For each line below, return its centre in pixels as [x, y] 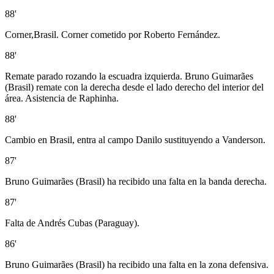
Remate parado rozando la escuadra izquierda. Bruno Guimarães [129, 76]
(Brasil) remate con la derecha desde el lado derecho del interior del [134, 87]
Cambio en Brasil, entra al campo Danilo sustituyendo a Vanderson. [135, 139]
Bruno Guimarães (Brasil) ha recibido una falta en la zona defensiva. [137, 264]
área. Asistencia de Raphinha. [62, 98]
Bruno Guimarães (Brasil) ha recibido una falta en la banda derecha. [136, 181]
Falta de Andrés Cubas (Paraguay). [72, 223]
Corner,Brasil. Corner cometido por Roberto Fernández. [113, 34]
